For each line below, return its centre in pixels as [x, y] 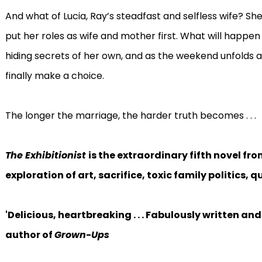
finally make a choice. [54, 76]
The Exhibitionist [46, 155]
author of [30, 235]
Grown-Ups [82, 235]
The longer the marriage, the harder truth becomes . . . [130, 116]
